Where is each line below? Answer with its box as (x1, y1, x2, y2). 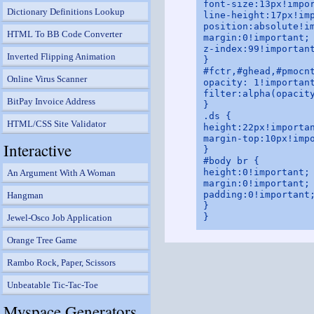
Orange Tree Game (7, 235, 77, 245)
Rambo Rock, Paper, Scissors (7, 257, 116, 268)
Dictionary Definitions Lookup (7, 6, 125, 17)
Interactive (4, 139, 71, 161)
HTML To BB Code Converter (7, 29, 122, 39)
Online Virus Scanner (7, 74, 87, 84)
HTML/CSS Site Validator (7, 118, 106, 129)
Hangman (7, 190, 43, 200)
